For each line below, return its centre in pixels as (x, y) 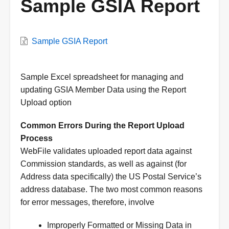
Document (41, 48)
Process (37, 138)
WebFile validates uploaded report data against (106, 151)
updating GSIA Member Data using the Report (103, 89)
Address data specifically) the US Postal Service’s (111, 176)
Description (43, 62)
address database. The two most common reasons (111, 189)
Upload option (46, 102)
